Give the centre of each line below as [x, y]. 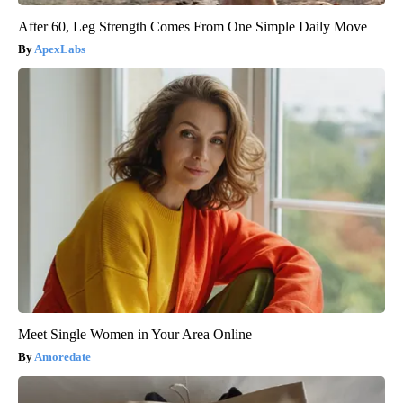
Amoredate [63, 357]
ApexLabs [60, 49]
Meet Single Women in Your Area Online [135, 335]
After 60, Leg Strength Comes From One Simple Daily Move [193, 27]
